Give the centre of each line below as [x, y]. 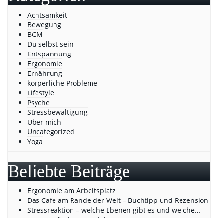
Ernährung [45, 73]
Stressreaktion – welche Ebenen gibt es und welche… [114, 210]
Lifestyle [41, 93]
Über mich [44, 122]
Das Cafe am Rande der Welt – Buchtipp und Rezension [118, 200]
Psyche [38, 102]
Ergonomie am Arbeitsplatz [72, 191]
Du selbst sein [50, 44]
